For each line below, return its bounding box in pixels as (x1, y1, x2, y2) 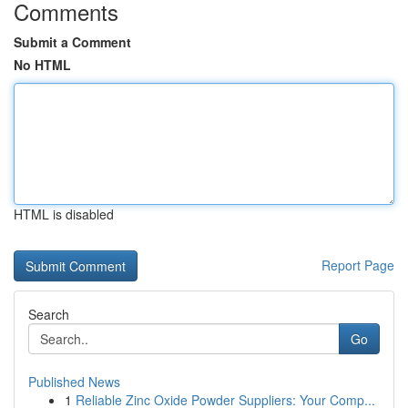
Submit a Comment (14, 33, 131, 51)
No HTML (14, 56, 71, 74)
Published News (28, 372, 120, 391)
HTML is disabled (14, 205, 114, 223)
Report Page (321, 256, 394, 274)
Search (28, 305, 69, 323)
